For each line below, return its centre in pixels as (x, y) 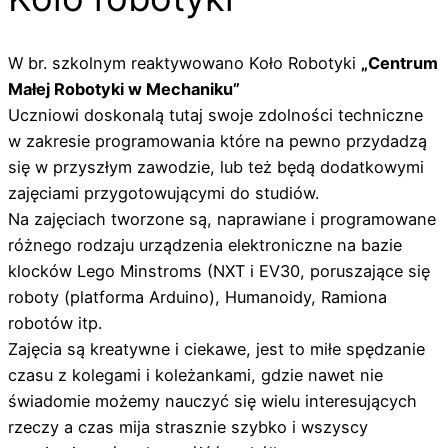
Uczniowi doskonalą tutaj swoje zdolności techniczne (215, 114)
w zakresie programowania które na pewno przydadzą (217, 140)
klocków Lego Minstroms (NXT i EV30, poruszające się (219, 270)
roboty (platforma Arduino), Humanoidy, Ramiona (197, 296)
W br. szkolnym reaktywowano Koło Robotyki (184, 62)
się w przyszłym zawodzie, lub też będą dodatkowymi (216, 166)
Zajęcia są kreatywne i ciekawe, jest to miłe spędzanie (216, 348)
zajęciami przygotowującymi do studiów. (163, 192)
